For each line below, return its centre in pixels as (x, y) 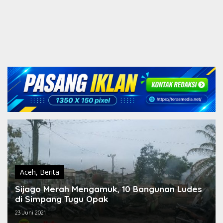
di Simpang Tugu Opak (61, 199)
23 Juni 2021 (30, 212)
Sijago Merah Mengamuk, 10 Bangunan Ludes (109, 189)
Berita (50, 172)
